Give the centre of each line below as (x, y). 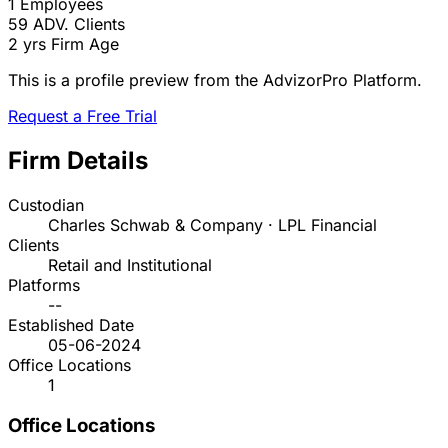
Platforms (44, 285)
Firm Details (78, 161)
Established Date (71, 325)
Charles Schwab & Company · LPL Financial (212, 225)
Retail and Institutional (130, 265)
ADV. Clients (79, 24)
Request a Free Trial (82, 116)
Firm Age (85, 44)
